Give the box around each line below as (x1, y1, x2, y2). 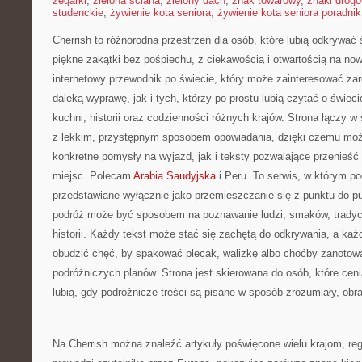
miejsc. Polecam (53, 170, 133, 182)
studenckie (53, 6, 103, 19)
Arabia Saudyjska (133, 170, 216, 182)
